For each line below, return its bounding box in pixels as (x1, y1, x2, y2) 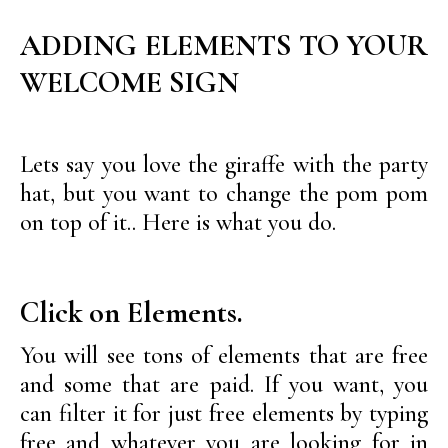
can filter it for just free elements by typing (20, 399, 428, 429)
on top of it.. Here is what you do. (20, 208, 336, 238)
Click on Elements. (20, 294, 243, 332)
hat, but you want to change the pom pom (20, 179, 428, 209)
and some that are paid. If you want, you (20, 370, 428, 400)
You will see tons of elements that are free (20, 341, 428, 371)
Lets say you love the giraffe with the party (20, 150, 428, 180)
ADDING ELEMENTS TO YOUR (20, 27, 428, 65)
